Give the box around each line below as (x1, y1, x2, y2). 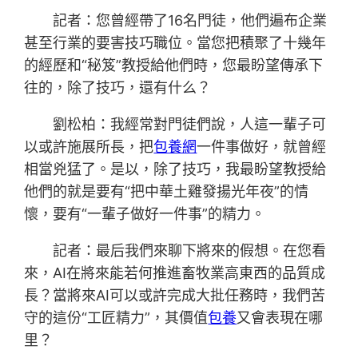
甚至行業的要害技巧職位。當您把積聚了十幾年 (24, 34, 327, 52)
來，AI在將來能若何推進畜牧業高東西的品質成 (24, 265, 326, 282)
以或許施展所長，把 (24, 138, 154, 156)
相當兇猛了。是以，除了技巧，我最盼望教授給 (24, 161, 327, 178)
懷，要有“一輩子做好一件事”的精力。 (24, 205, 266, 223)
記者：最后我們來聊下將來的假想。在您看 (53, 242, 327, 260)
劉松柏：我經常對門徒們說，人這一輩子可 (53, 116, 327, 133)
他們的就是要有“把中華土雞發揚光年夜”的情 (24, 183, 309, 201)
